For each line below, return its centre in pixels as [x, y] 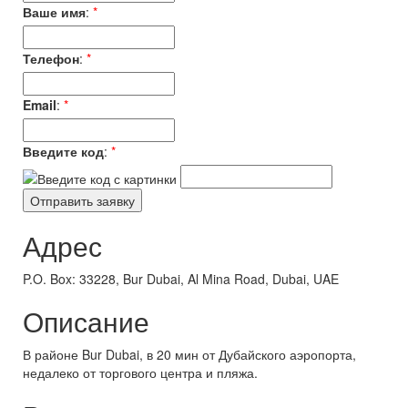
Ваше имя [54, 12]
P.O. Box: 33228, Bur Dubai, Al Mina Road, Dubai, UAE [181, 279]
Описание [86, 321]
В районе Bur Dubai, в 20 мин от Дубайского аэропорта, [189, 354]
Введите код [63, 151]
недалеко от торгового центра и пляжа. [140, 372]
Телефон [51, 58]
